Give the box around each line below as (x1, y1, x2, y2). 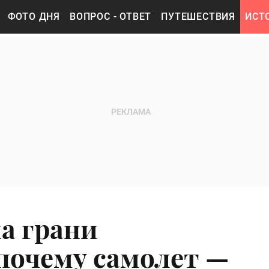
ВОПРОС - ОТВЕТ (70, 11, 152, 22)
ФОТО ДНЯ (7, 11, 61, 22)
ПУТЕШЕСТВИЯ (161, 11, 236, 22)
